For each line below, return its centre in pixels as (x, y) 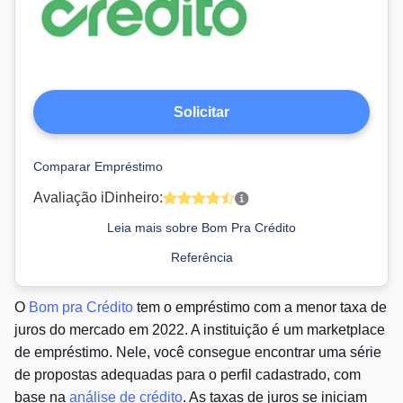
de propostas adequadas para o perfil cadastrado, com (188, 375)
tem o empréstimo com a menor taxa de (260, 308)
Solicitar (201, 112)
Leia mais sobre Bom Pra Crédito (201, 228)
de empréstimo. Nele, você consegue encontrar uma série (198, 353)
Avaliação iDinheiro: (98, 198)
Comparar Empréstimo (98, 167)
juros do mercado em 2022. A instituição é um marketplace (200, 330)
